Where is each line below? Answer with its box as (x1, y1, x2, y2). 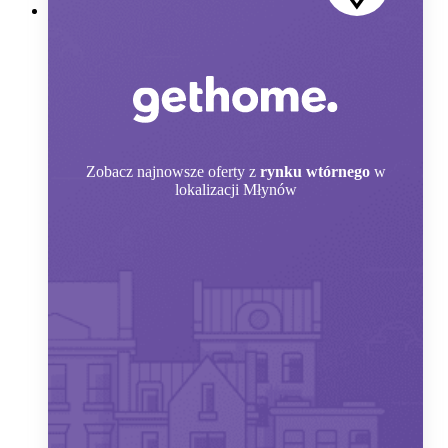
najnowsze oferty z (136, 163, 256, 181)
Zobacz (85, 163, 133, 181)
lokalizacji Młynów (174, 181, 297, 199)
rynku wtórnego (259, 163, 370, 181)
